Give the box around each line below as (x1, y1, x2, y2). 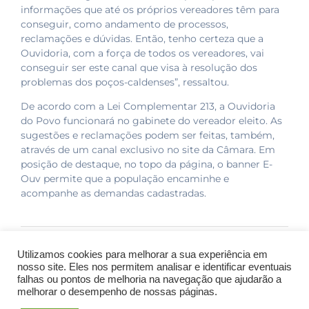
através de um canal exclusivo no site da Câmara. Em (21, 143, 275, 157)
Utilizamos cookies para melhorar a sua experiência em (17, 249, 268, 260)
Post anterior (39, 241, 106, 257)
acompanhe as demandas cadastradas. (21, 187, 206, 200)
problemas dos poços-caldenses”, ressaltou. (21, 75, 229, 88)
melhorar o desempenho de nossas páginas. (17, 286, 217, 297)
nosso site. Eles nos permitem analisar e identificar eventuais (17, 261, 292, 272)
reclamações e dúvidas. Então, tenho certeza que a (21, 32, 263, 45)
